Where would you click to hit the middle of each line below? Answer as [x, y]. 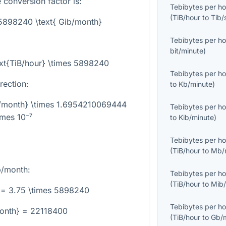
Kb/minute [196, 84]
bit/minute [187, 51]
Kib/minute [196, 118]
